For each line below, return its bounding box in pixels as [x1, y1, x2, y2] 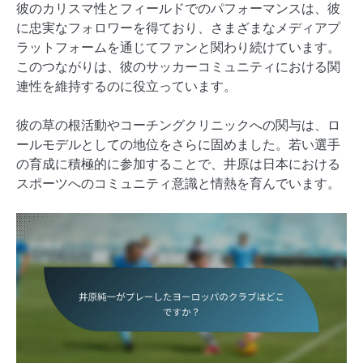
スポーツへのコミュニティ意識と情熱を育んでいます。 [16, 174, 340, 194]
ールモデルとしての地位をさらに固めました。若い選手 [16, 135, 340, 155]
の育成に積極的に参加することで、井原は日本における [16, 155, 340, 174]
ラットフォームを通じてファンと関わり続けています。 [16, 38, 340, 58]
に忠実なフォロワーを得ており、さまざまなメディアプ [16, 19, 340, 38]
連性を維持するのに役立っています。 [16, 77, 237, 96]
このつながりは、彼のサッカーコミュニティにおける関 [16, 58, 340, 77]
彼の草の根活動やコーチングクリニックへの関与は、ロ [16, 116, 340, 135]
